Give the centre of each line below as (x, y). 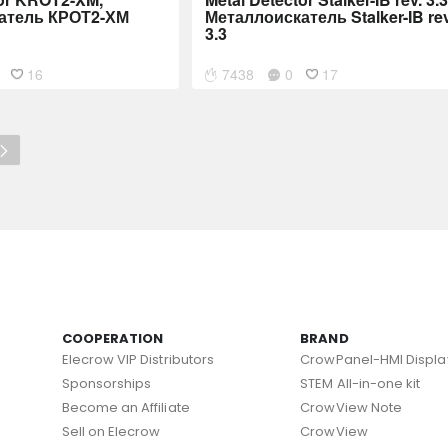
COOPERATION (112, 338)
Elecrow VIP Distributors (138, 359)
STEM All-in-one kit (360, 383)
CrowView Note (351, 407)
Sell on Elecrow (111, 431)
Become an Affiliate (125, 407)
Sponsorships (106, 383)
